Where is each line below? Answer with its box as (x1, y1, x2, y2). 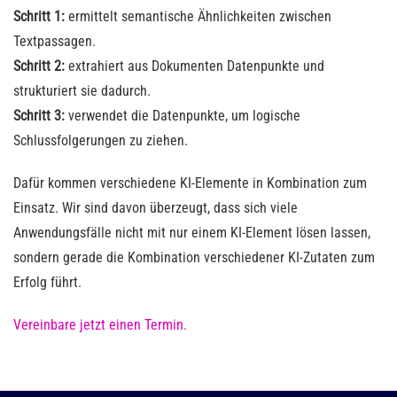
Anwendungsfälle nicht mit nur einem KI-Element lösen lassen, (13, 224, 370, 242)
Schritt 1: (13, 8, 68, 26)
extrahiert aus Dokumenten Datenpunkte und (65, 58, 324, 75)
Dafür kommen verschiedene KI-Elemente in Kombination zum (13, 175, 367, 192)
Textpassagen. (13, 33, 96, 51)
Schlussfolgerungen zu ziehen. (13, 132, 188, 150)
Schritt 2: (13, 58, 65, 75)
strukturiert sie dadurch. (13, 82, 151, 100)
